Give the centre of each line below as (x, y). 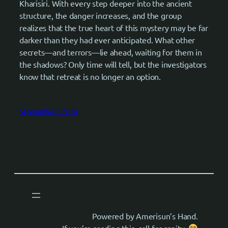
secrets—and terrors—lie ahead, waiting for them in (111, 52)
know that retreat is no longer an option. (90, 76)
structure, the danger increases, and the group (101, 15)
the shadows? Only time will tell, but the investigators (113, 64)
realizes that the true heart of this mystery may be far (114, 27)
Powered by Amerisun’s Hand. (145, 216)
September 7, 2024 (49, 111)
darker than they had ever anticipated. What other (107, 39)
